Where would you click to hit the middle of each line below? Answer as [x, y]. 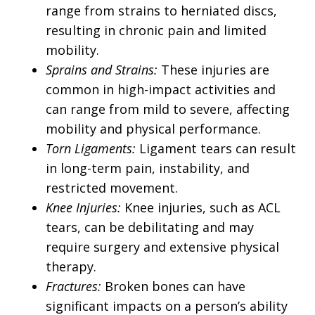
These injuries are [215, 70]
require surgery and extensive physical [162, 247]
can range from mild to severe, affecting [168, 109]
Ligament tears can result [216, 149]
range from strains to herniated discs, [161, 11]
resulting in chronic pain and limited [156, 31]
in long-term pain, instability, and [148, 168]
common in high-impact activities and [161, 90]
